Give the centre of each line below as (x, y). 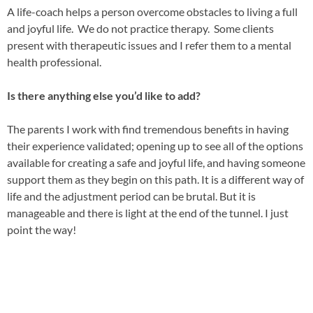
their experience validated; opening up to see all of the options (155, 146)
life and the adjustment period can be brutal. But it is (131, 196)
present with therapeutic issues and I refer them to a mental (149, 45)
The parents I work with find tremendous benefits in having (148, 129)
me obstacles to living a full (234, 12)
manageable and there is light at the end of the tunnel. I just (148, 213)
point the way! (42, 230)
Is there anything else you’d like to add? (104, 95)
